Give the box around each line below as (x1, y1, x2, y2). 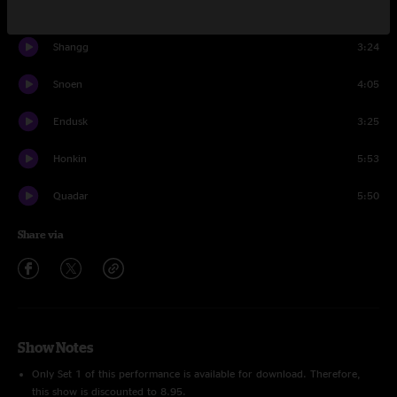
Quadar (53, 190, 89, 201)
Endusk (53, 115, 88, 127)
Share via (18, 229, 64, 240)
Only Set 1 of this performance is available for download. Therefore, (32, 368, 361, 379)
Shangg (53, 41, 89, 52)
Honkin (53, 152, 87, 164)
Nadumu (53, 4, 93, 15)
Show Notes (18, 339, 93, 355)
